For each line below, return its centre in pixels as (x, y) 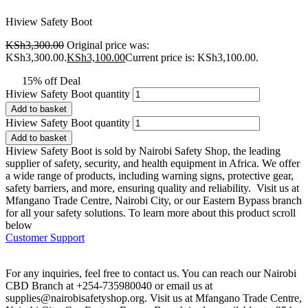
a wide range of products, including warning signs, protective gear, (150, 175)
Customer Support (45, 237)
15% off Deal (51, 80)
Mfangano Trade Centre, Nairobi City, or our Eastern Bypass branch (154, 200)
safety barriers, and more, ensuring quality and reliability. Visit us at (152, 188)
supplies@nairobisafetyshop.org (75, 298)
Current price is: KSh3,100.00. (192, 57)
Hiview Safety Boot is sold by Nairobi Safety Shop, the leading (143, 151)
